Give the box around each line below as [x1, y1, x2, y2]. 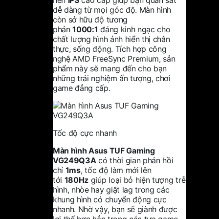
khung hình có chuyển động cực [53, 194, 167, 204]
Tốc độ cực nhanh [53, 128, 117, 138]
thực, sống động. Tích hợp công [53, 44, 167, 54]
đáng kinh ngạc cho [98, 24, 171, 34]
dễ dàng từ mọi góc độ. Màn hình [53, 4, 172, 15]
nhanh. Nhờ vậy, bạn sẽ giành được [53, 204, 177, 214]
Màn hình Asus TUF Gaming [53, 145, 155, 155]
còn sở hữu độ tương [53, 14, 128, 24]
